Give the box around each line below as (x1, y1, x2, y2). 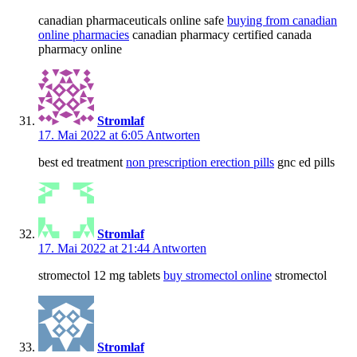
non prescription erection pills (126, 155, 274, 170)
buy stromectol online (163, 269, 272, 283)
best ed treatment (38, 155, 126, 170)
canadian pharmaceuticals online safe (38, 14, 227, 28)
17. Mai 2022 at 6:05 (38, 128, 146, 143)
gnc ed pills (274, 155, 335, 170)
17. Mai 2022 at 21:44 (38, 241, 152, 256)
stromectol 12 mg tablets (38, 269, 163, 283)
